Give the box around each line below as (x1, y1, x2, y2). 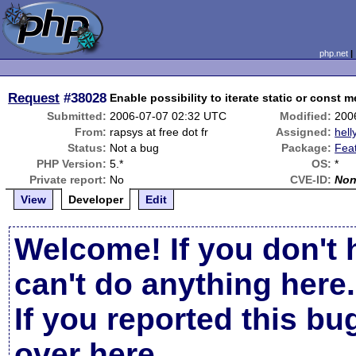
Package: (281, 141, 332, 154)
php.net (319, 48, 348, 58)
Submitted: (47, 110, 107, 122)
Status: (68, 141, 107, 154)
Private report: (29, 173, 107, 186)
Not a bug (110, 141, 160, 154)
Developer (68, 193, 124, 206)
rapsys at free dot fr (110, 126, 209, 138)
